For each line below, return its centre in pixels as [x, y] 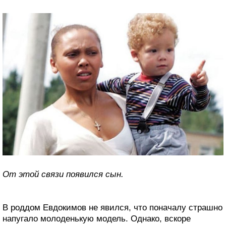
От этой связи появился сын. [63, 174]
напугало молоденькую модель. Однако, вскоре [97, 218]
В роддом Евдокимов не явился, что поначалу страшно [112, 207]
